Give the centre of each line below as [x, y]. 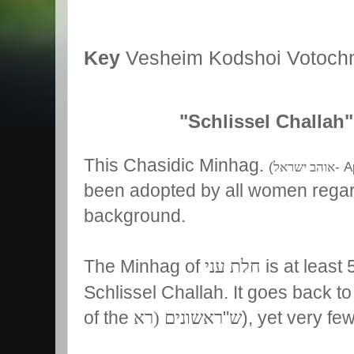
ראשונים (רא [178, 317]
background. [135, 215]
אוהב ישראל [304, 167]
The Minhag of [144, 266]
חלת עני [233, 266]
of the [109, 317]
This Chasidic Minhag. [176, 165]
